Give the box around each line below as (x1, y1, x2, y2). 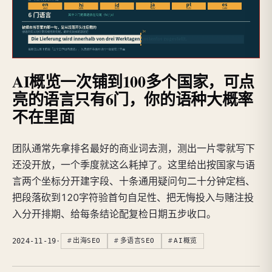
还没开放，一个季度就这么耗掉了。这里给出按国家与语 (12, 158, 255, 171)
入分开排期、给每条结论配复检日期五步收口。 (12, 208, 216, 220)
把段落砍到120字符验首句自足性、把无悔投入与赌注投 (12, 191, 254, 204)
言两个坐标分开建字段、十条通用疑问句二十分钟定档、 (12, 175, 255, 188)
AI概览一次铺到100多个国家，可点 (12, 70, 254, 93)
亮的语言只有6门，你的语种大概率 (12, 87, 253, 111)
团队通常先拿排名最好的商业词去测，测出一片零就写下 (12, 142, 255, 155)
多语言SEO (120, 237, 155, 245)
